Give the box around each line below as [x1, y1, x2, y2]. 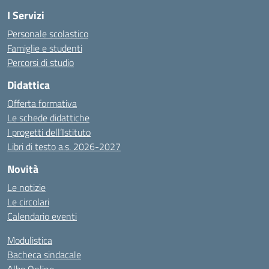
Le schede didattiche [7, 110, 89, 125]
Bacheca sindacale [7, 247, 81, 262]
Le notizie [7, 180, 46, 195]
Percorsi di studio [7, 55, 74, 70]
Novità [7, 161, 38, 177]
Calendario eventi [7, 209, 77, 223]
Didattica [7, 77, 50, 93]
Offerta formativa [7, 96, 77, 110]
